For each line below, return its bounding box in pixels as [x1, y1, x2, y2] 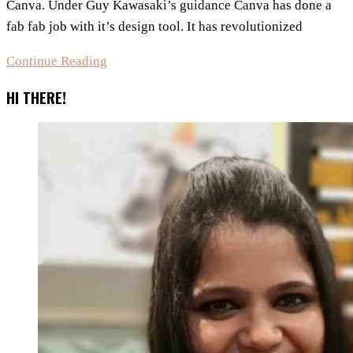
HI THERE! [6, 86, 66, 108]
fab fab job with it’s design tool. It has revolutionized [6, 18, 303, 34]
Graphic [106, 95, 151, 110]
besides [106, 158, 148, 174]
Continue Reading [6, 53, 107, 69]
